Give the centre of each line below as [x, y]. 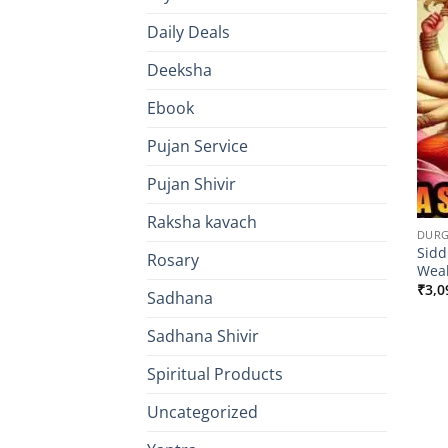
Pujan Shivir [191, 184]
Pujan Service [197, 146]
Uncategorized [202, 412]
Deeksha [179, 70]
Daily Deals [188, 32]
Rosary [173, 260]
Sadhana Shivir [203, 336]
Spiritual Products [215, 374]
